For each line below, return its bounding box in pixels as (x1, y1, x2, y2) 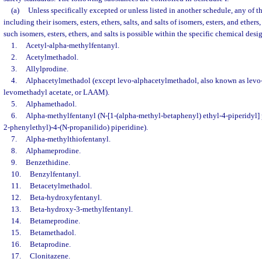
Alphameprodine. (25, 146, 81, 155)
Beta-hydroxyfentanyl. (29, 193, 102, 202)
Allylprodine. (25, 64, 68, 73)
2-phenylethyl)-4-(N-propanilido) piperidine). (4, 123, 148, 132)
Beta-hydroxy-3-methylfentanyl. (29, 205, 133, 213)
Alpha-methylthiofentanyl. (25, 135, 111, 143)
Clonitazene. (29, 251, 70, 260)
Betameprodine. (29, 216, 80, 225)
